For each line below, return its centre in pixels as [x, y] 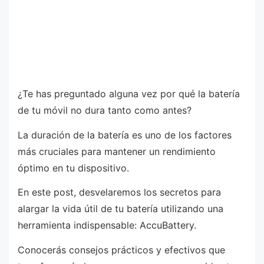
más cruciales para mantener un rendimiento [117, 151]
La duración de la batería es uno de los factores [125, 135]
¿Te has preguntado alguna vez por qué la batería [129, 94]
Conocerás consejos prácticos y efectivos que [121, 250]
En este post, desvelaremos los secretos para [119, 192]
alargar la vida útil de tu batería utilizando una [121, 209]
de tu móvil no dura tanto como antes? [105, 110]
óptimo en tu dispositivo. [73, 168]
